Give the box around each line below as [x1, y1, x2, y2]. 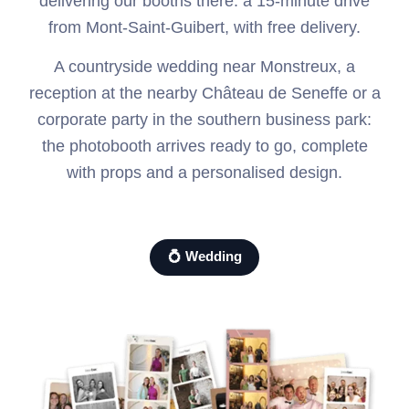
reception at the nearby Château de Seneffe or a [28, 83, 381, 102]
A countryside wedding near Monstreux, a [54, 57, 355, 76]
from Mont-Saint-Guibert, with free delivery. [48, 17, 361, 37]
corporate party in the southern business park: [37, 110, 372, 129]
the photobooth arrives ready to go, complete [41, 136, 368, 155]
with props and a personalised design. [67, 163, 342, 182]
